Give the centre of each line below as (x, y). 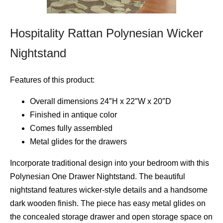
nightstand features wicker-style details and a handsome (109, 190)
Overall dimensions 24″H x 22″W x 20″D (101, 101)
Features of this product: (52, 80)
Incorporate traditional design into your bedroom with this (110, 163)
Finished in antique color (73, 114)
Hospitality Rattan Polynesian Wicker (107, 33)
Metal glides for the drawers (78, 141)
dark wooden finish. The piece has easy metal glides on (108, 203)
